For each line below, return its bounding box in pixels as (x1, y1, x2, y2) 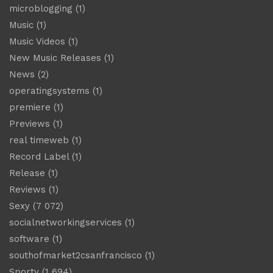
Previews (9, 118, 50, 129)
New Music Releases (9, 52, 101, 63)
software (9, 233, 49, 244)
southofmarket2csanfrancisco (9, 249, 142, 261)
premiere (9, 101, 51, 113)
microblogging (9, 2, 73, 14)
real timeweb (9, 134, 69, 146)
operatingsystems (9, 85, 90, 96)
